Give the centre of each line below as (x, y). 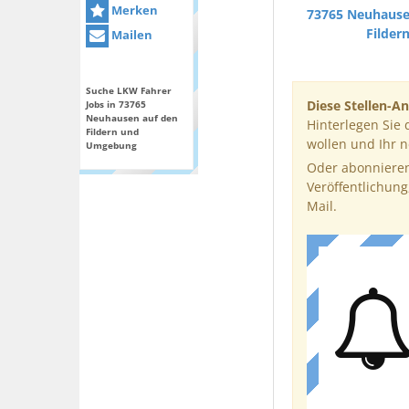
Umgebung (111, 146)
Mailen (131, 35)
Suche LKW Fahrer (129, 91)
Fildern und (112, 132)
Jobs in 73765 (116, 105)
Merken (133, 10)
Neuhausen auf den (132, 118)
